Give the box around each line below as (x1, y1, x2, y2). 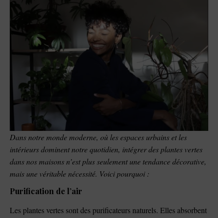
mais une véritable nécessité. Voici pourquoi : (10, 168, 149, 179)
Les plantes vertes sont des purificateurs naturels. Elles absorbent (10, 204, 207, 215)
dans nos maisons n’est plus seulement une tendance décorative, (10, 156, 206, 166)
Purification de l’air (10, 185, 82, 196)
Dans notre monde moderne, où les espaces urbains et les (10, 131, 187, 142)
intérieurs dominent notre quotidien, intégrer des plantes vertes (10, 144, 202, 154)
